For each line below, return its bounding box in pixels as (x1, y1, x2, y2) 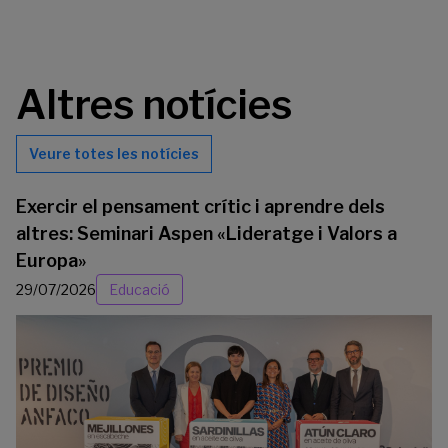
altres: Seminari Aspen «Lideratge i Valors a (16, 222, 397, 244)
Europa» (16, 249, 87, 271)
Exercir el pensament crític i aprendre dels (16, 195, 385, 217)
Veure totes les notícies (29, 144, 199, 162)
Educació (109, 280, 170, 298)
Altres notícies (16, 79, 292, 129)
